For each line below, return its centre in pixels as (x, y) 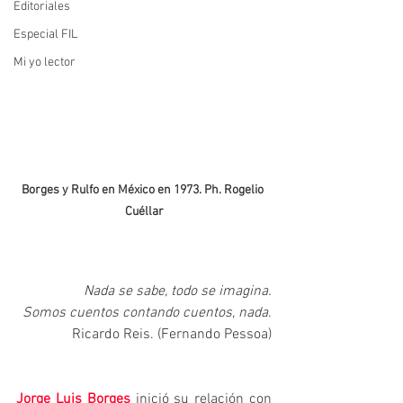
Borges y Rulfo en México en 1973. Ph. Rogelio (144, 190)
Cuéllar (144, 211)
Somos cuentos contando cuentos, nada (145, 313)
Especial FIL (45, 35)
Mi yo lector (45, 63)
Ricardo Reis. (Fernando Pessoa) (172, 334)
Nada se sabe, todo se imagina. (178, 291)
